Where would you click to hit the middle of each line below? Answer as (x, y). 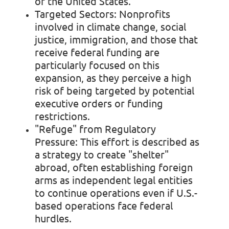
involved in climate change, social (110, 26)
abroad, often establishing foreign (114, 167)
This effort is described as (139, 141)
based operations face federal (104, 205)
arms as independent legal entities (114, 179)
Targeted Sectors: (76, 13)
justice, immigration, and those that (116, 39)
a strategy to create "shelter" (102, 154)
